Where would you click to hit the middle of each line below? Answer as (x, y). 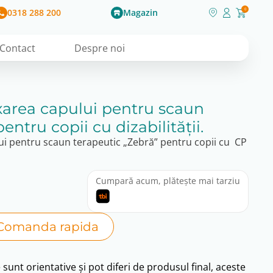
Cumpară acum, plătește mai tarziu (168, 181)
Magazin (140, 12)
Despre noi (100, 48)
